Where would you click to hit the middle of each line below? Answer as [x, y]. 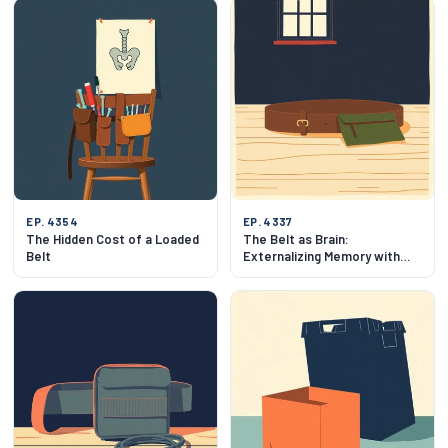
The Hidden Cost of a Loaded [113, 239]
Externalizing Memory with [321, 256]
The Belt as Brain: [296, 239]
